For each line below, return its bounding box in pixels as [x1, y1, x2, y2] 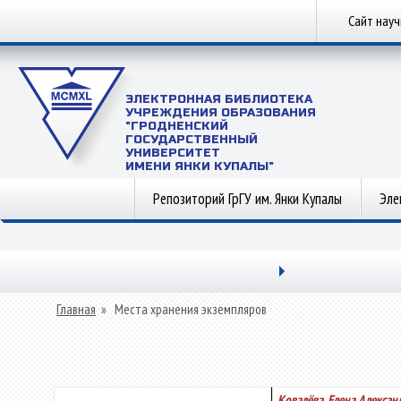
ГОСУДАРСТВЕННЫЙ [125, 132, 258, 147]
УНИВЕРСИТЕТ [125, 146, 220, 160]
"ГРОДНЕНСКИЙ [125, 119, 228, 133]
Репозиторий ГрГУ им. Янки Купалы [153, 189, 342, 209]
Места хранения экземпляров [115, 301, 267, 318]
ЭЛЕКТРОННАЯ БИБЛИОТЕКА [125, 92, 312, 107]
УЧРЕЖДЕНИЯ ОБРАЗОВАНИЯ [125, 106, 316, 120]
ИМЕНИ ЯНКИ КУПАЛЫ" [125, 159, 274, 174]
